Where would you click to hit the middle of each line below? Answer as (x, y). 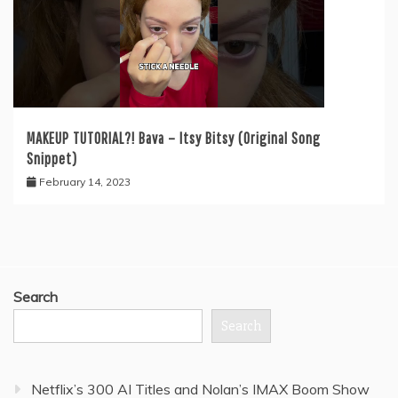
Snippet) (52, 159)
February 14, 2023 (85, 182)
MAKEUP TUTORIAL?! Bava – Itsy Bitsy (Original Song (174, 139)
